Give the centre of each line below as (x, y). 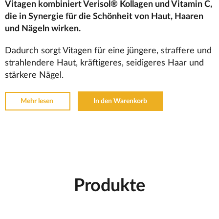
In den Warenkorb (120, 101)
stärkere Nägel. (34, 76)
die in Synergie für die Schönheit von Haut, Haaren (104, 17)
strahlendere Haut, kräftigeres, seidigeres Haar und (104, 63)
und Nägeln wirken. (43, 29)
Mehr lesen (38, 101)
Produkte (109, 186)
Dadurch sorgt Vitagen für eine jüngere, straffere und (108, 51)
